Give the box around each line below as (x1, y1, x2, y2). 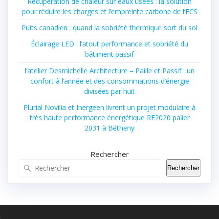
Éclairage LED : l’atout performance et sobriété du (31, 39, 188, 49)
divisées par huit (84, 86, 135, 96)
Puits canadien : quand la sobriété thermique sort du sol (22, 23, 197, 33)
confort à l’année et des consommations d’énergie (30, 76, 189, 86)
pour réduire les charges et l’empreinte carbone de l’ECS (22, 6, 197, 16)
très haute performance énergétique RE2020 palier (29, 112, 190, 122)
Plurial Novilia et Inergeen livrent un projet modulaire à (23, 102, 196, 112)
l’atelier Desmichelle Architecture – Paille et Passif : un (24, 66, 195, 75)
